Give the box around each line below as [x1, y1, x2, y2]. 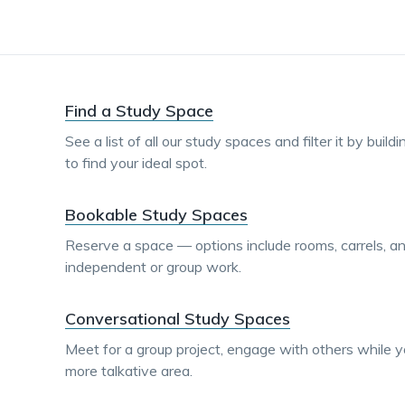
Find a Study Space [65, 100, 213, 121]
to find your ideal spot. [65, 154, 207, 172]
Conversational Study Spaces [65, 308, 290, 329]
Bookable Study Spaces [65, 204, 248, 225]
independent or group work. [65, 258, 241, 276]
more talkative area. [65, 362, 193, 380]
